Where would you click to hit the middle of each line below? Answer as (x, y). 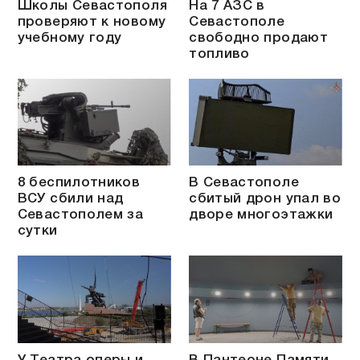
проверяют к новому (92, 22)
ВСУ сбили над (70, 199)
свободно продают (259, 38)
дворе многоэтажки (261, 215)
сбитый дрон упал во (265, 199)
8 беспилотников (79, 183)
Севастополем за (80, 215)
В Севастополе (244, 183)
